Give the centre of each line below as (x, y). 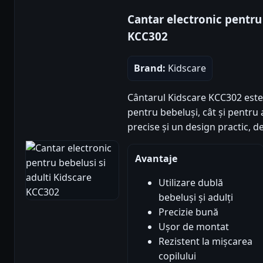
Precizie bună (188, 212)
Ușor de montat (194, 226)
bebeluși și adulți (196, 197)
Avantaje (156, 158)
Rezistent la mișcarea (205, 241)
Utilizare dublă (191, 182)
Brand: (150, 68)
